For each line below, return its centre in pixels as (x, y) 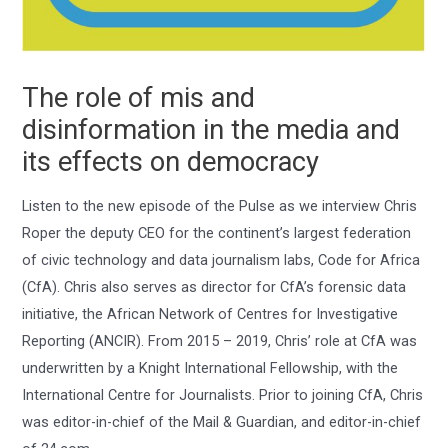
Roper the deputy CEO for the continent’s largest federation (217, 232)
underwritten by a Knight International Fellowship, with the (210, 367)
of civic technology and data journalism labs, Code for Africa (221, 259)
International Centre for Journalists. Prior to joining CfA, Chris (223, 394)
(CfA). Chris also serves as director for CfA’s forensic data (214, 286)
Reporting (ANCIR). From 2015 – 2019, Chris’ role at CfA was (220, 340)
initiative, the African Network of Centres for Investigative (210, 313)
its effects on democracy (171, 162)
